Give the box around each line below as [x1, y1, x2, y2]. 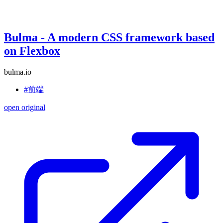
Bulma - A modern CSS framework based [4, 30, 215, 44]
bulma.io [4, 67, 31, 76]
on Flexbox [4, 44, 60, 57]
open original [4, 103, 45, 111]
